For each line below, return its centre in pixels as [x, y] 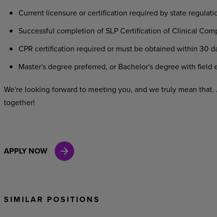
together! [19, 102]
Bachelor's [135, 66]
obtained [160, 48]
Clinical [184, 31]
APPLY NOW [25, 151]
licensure [61, 13]
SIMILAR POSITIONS [52, 199]
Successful [36, 31]
